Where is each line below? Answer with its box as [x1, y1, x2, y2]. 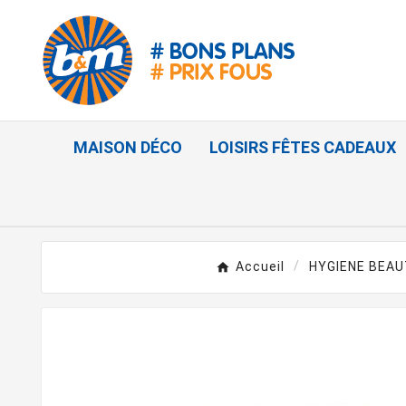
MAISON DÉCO [73, 138, 182, 158]
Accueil [235, 259, 285, 275]
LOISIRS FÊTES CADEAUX [209, 138, 396, 158]
